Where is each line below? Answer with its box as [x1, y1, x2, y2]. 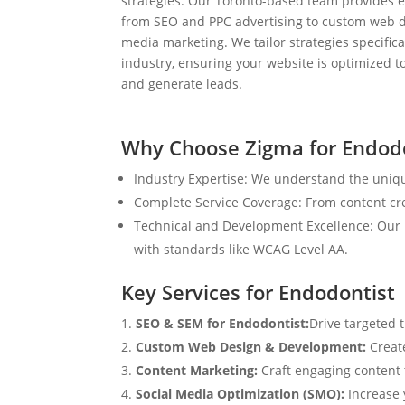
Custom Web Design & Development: [136, 337, 371, 355]
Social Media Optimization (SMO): [136, 384, 349, 402]
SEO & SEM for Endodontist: [136, 314, 310, 332]
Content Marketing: [136, 361, 259, 379]
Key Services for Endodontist [121, 278, 396, 306]
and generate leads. [121, 75, 243, 93]
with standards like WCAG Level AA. [134, 240, 349, 258]
